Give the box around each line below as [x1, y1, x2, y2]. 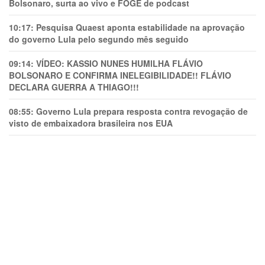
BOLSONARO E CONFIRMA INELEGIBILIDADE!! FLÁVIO [9, 69, 231, 81]
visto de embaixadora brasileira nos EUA [9, 117, 173, 129]
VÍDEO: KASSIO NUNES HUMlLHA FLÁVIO [36, 57, 203, 69]
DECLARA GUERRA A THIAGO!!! [9, 80, 139, 93]
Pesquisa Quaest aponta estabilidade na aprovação [36, 21, 245, 33]
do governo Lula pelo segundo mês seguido [9, 33, 189, 45]
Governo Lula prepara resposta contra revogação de [36, 105, 248, 117]
